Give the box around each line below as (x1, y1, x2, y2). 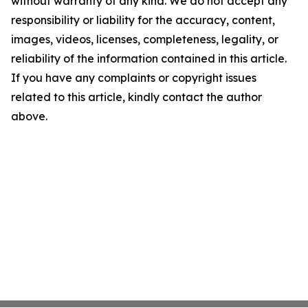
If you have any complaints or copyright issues (11, 71, 256, 85)
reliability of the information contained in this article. (11, 52, 287, 65)
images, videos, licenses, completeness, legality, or (11, 32, 278, 46)
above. (11, 109, 47, 123)
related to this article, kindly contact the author (11, 90, 262, 104)
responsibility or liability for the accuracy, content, (11, 13, 275, 27)
